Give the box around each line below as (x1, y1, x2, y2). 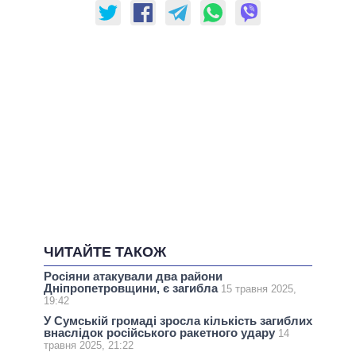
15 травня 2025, (221, 282, 296, 295)
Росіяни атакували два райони (44, 269, 222, 283)
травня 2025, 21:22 (44, 339, 133, 352)
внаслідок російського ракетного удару (44, 326, 278, 340)
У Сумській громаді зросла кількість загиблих (44, 314, 312, 328)
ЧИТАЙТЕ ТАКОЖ (44, 244, 166, 261)
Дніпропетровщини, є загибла (44, 281, 221, 295)
